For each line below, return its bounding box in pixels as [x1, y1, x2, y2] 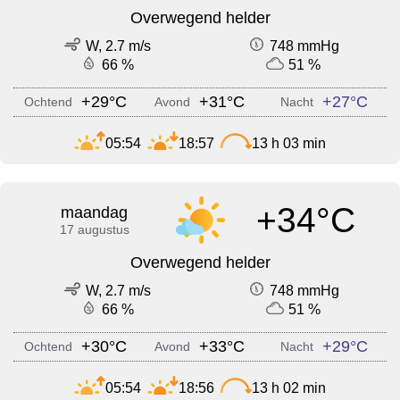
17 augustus [59, 222, 129, 237]
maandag [61, 204, 129, 222]
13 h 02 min [252, 379, 326, 396]
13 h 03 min [252, 135, 326, 151]
